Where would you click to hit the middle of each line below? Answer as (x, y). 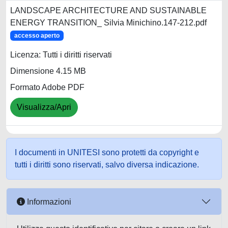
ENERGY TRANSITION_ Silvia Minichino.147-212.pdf (108, 23)
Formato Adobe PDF (47, 88)
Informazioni (48, 202)
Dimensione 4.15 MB (48, 71)
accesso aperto (37, 36)
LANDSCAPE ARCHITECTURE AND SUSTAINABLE (108, 10)
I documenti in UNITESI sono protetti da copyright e (107, 152)
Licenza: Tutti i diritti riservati (61, 55)
